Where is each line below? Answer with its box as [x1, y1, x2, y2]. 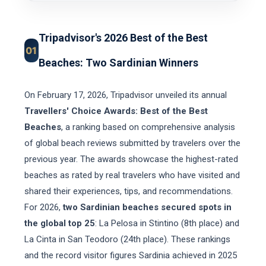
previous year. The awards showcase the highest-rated [24, 154, 238, 164]
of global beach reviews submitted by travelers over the [24, 138, 240, 148]
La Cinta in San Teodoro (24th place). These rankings [24, 234, 230, 245]
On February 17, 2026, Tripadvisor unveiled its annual [24, 90, 227, 100]
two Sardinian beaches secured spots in [62, 202, 232, 213]
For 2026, [24, 202, 63, 213]
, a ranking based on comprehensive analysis [61, 122, 235, 132]
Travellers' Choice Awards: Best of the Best [24, 106, 208, 116]
